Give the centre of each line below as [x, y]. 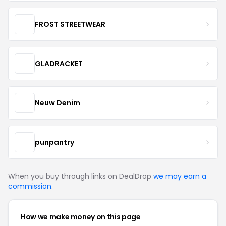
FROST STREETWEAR [70, 24]
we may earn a [180, 176]
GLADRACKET [59, 63]
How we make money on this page [81, 217]
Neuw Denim [58, 103]
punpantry [54, 142]
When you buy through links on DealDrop [81, 176]
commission [30, 186]
